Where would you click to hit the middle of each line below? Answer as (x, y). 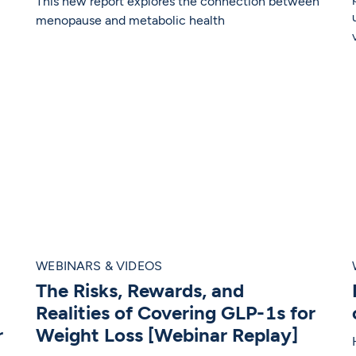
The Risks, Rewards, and (140, 291)
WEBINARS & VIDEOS (99, 266)
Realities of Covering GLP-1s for (176, 313)
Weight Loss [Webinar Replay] (167, 335)
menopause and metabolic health (131, 21)
